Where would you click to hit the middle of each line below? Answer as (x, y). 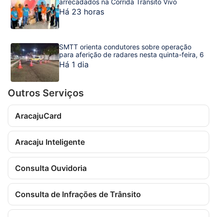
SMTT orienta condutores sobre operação (125, 47)
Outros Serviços (46, 93)
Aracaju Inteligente (50, 142)
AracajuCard (38, 116)
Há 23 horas (82, 12)
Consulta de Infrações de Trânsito (78, 194)
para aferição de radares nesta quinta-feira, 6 (132, 55)
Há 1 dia (74, 65)
